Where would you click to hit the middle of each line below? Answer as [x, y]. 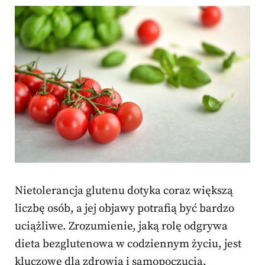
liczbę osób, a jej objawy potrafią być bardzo [125, 209]
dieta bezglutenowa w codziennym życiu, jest [128, 244]
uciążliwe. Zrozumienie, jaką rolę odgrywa [121, 227]
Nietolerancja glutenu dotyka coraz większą [124, 191]
